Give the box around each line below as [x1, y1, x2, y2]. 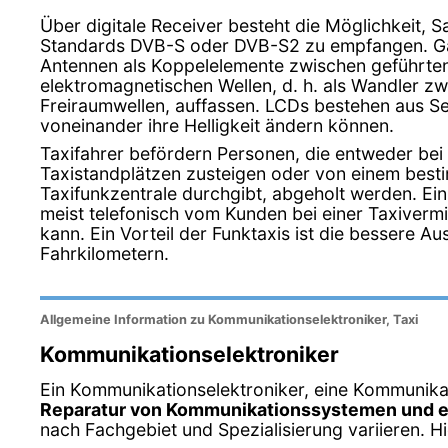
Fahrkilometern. [40, 242, 169, 264]
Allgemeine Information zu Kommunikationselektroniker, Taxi [40, 312, 418, 328]
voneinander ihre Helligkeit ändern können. [40, 114, 394, 136]
